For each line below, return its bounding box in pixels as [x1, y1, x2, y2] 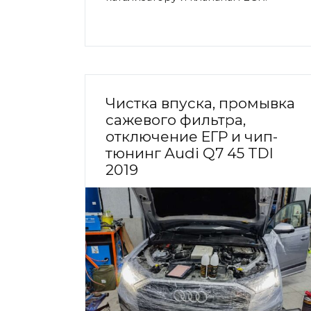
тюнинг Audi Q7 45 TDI [106, 144, 274, 162]
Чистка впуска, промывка [106, 94, 295, 112]
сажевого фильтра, [106, 111, 246, 129]
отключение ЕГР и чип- [106, 128, 278, 146]
